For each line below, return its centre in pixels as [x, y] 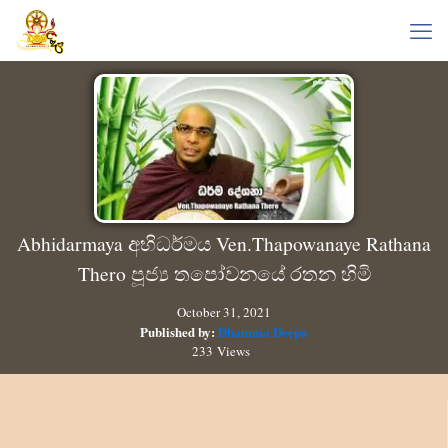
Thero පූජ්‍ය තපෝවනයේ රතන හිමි [224, 272]
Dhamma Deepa [263, 331]
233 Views [222, 350]
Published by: [179, 331]
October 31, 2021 [224, 311]
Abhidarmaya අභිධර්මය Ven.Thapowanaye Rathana [224, 242]
